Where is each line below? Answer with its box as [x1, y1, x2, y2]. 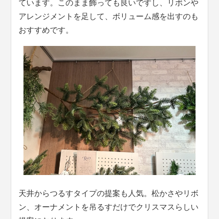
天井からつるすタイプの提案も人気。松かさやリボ [19, 189, 199, 197]
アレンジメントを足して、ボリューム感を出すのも [19, 12, 199, 21]
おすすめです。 [19, 26, 74, 35]
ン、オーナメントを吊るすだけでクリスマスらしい [19, 202, 199, 211]
